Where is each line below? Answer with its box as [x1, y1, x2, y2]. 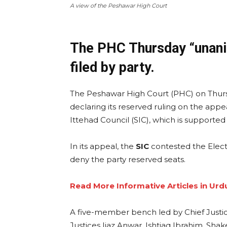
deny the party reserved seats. [70, 155, 185, 165]
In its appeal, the [70, 141, 136, 152]
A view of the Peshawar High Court [70, 2, 167, 10]
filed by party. [70, 59, 155, 76]
